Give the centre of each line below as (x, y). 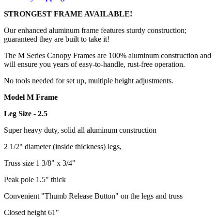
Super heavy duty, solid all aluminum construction (80, 130)
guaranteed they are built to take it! (57, 39)
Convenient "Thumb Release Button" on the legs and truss (93, 196)
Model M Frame (31, 97)
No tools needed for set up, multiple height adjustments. (89, 80)
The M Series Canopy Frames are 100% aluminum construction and (108, 55)
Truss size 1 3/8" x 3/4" (40, 163)
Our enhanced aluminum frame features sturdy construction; (95, 30)
